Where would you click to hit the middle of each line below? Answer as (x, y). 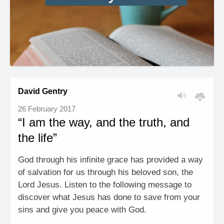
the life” (37, 138)
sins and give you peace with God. (82, 210)
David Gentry (43, 91)
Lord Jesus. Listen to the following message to (105, 185)
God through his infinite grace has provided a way (110, 160)
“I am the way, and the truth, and (104, 122)
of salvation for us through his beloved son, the (105, 172)
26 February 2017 (47, 109)
